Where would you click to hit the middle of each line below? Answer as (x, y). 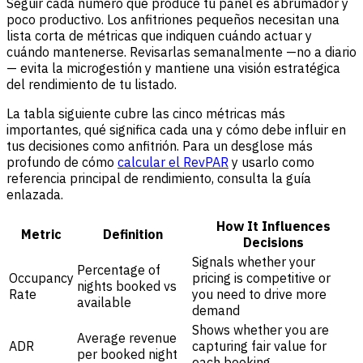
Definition (133, 234)
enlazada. (35, 194)
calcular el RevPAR (173, 162)
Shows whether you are (261, 329)
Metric (41, 234)
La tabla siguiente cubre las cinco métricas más (146, 113)
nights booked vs (127, 286)
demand (216, 310)
